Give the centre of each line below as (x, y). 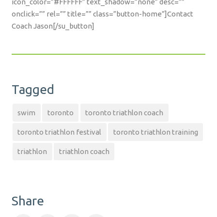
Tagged (33, 90)
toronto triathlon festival (60, 132)
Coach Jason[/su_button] (53, 26)
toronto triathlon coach (124, 112)
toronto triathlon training (155, 132)
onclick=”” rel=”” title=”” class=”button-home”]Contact (102, 14)
